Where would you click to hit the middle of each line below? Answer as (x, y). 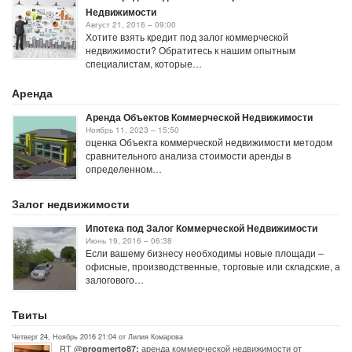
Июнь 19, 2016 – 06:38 (129, 240)
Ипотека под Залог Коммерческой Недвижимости (202, 228)
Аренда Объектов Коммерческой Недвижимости (199, 117)
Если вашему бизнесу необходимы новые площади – (205, 253)
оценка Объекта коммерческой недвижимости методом (209, 142)
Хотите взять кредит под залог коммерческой (187, 37)
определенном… (124, 169)
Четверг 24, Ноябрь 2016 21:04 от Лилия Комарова (97, 336)
